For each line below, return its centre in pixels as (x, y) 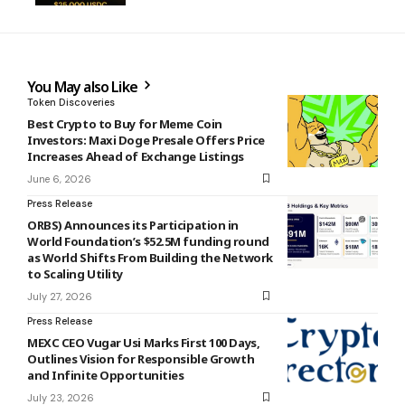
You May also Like (84, 86)
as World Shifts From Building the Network (150, 257)
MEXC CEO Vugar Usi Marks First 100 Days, (144, 342)
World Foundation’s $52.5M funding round (148, 241)
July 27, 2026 (60, 296)
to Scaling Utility (75, 273)
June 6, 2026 (59, 179)
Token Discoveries (71, 102)
